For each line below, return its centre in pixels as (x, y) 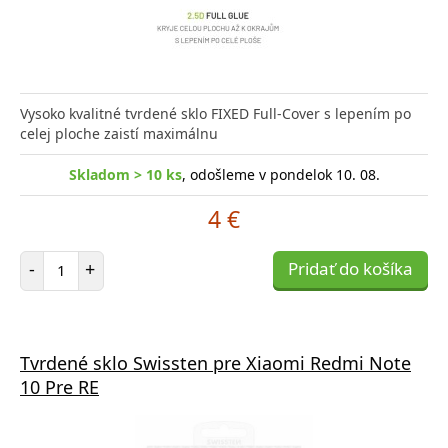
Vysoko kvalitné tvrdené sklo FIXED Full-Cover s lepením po (215, 113)
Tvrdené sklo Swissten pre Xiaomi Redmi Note (215, 362)
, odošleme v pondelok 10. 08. (280, 174)
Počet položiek (107, 259)
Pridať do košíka (350, 268)
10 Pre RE (59, 386)
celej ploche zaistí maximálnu (119, 133)
